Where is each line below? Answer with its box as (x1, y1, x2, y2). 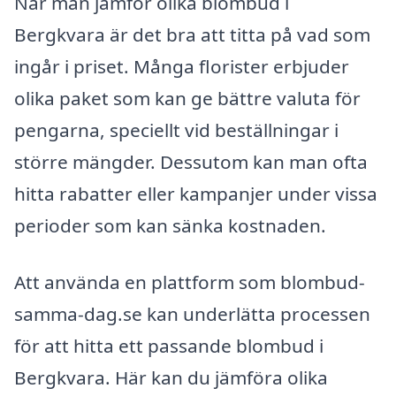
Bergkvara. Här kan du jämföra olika (14, 364, 328, 390)
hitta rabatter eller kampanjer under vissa (14, 180, 377, 206)
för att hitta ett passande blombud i (14, 332, 324, 358)
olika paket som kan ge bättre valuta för (14, 85, 361, 110)
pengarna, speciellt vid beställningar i (14, 117, 339, 142)
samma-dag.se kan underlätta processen (14, 301, 370, 326)
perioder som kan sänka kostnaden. (14, 212, 326, 238)
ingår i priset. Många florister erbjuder (14, 53, 349, 79)
